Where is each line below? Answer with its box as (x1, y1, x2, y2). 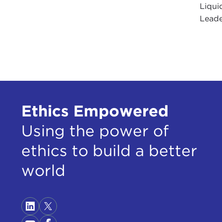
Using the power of (21, 121, 168, 141)
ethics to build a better (21, 141, 197, 161)
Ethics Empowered (21, 102, 168, 121)
